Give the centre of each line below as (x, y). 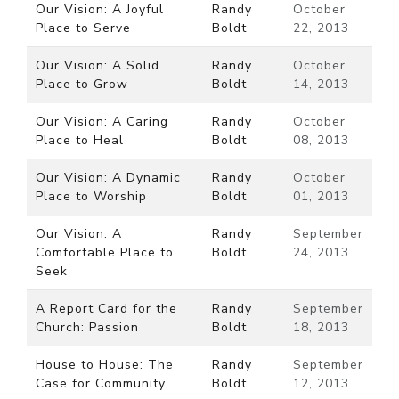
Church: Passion (87, 327)
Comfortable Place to (105, 252)
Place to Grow (82, 84)
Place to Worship (91, 196)
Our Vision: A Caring (102, 122)
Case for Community (101, 383)
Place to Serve (83, 28)
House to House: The (105, 365)
